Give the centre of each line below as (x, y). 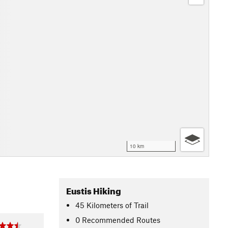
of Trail (137, 205)
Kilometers (105, 205)
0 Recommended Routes (118, 220)
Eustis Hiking (94, 190)
